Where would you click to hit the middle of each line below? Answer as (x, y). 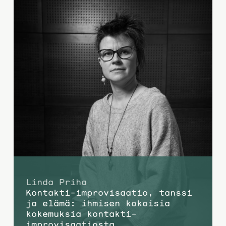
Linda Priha (56, 182)
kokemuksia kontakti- (81, 213)
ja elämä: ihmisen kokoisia (98, 203)
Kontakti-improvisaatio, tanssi (109, 192)
